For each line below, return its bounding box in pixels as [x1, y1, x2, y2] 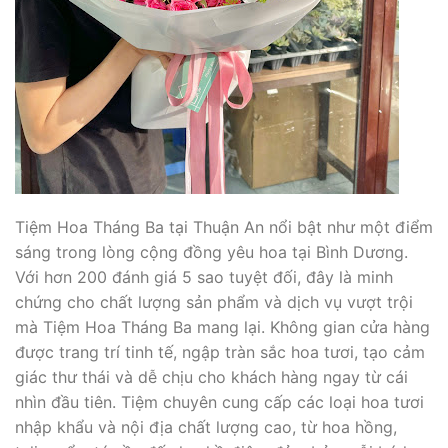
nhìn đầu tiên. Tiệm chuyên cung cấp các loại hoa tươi [15, 391, 424, 412]
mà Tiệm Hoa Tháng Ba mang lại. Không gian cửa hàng [15, 316, 430, 337]
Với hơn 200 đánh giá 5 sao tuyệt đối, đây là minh [15, 266, 393, 287]
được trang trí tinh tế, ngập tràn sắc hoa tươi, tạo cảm [15, 341, 425, 362]
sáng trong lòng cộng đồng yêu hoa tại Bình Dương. [15, 241, 408, 262]
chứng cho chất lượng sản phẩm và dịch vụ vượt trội [15, 291, 413, 312]
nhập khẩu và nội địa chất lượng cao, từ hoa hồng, [15, 416, 397, 437]
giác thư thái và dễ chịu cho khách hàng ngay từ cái [15, 366, 408, 387]
